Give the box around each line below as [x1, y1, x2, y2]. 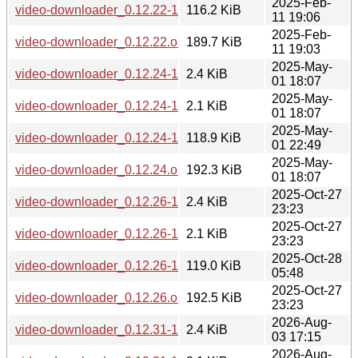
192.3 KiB [186, 162, 242, 177]
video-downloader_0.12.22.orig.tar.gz [15, 34, 225, 49]
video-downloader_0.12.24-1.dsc [15, 98, 201, 113]
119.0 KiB [186, 258, 241, 272]
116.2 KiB [186, 2, 241, 17]
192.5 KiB [186, 290, 242, 304]
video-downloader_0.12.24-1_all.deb [15, 130, 224, 145]
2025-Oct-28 [272, 251, 342, 265]
